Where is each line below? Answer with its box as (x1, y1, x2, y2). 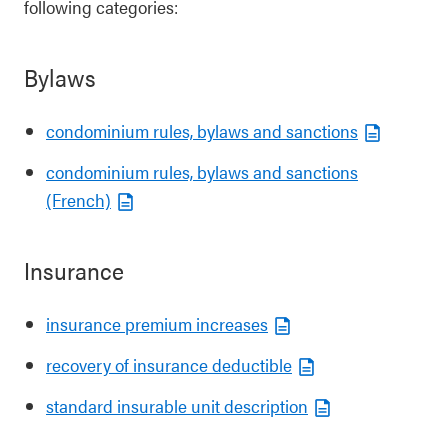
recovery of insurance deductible (46, 352, 292, 377)
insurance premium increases (46, 311, 268, 336)
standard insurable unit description (46, 393, 308, 418)
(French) (46, 187, 111, 212)
